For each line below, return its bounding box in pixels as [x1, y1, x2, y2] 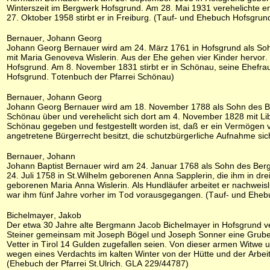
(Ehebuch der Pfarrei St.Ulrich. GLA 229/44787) [7, 259, 189, 268]
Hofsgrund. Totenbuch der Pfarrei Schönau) [7, 72, 174, 81]
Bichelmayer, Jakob [7, 210, 81, 220]
